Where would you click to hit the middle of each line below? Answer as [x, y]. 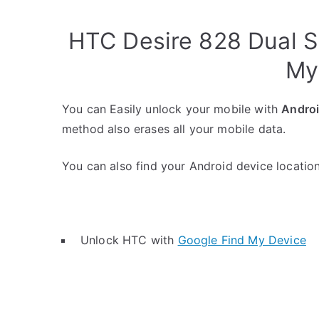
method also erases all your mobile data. [174, 129]
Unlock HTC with [129, 240]
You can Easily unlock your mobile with [172, 109]
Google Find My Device [242, 240]
